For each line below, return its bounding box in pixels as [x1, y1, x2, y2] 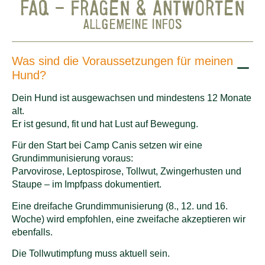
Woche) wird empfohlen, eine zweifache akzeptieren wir [12, 214, 245, 224]
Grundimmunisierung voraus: [12, 153, 133, 164]
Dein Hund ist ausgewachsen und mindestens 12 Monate [12, 92, 251, 103]
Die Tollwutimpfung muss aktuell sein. [12, 248, 170, 258]
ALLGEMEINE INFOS [83, 14, 182, 32]
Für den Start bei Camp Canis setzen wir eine [12, 140, 202, 151]
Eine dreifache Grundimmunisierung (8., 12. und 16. [12, 201, 228, 211]
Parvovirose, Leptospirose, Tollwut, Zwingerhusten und [12, 166, 241, 177]
